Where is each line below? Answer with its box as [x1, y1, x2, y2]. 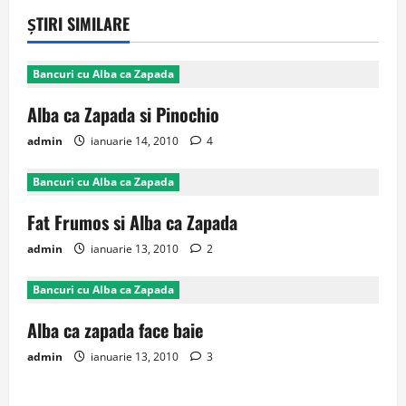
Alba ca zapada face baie [27, 316, 203, 343]
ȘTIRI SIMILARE [27, 12, 130, 35]
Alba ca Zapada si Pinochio [27, 101, 219, 128]
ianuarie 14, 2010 [88, 133, 181, 149]
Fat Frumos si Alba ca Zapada [27, 208, 237, 236]
